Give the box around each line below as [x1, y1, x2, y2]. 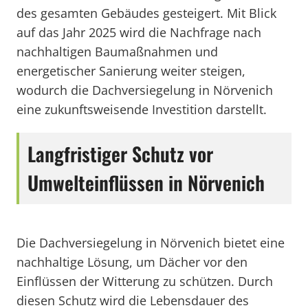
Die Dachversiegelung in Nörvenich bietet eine [16, 234, 285, 251]
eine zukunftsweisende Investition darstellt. [16, 101, 267, 118]
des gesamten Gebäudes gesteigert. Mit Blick [16, 5, 276, 21]
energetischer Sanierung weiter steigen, [16, 63, 245, 79]
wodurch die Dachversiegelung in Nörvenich [16, 82, 273, 98]
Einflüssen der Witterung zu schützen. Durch [16, 273, 273, 289]
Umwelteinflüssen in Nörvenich [27, 168, 265, 197]
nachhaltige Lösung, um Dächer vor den [16, 254, 247, 270]
